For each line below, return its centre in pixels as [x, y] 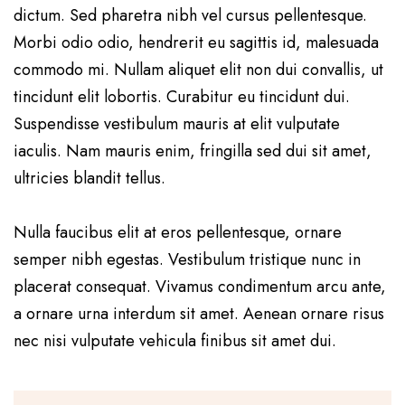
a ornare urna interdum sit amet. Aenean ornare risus [199, 314]
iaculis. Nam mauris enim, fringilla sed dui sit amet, [193, 151]
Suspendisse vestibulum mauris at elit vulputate [177, 124]
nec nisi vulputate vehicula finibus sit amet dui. [175, 341]
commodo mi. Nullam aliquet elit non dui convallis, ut [198, 70]
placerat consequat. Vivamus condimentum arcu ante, [200, 287]
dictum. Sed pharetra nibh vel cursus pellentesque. [190, 16]
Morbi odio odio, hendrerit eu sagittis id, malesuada [196, 43]
